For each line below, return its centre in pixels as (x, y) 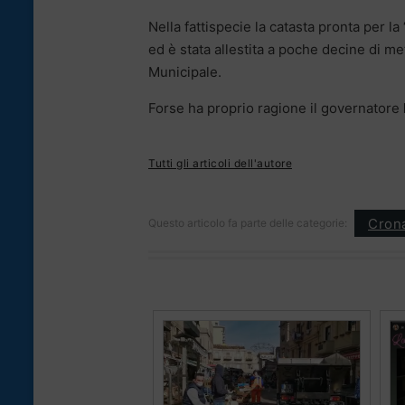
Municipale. (185, 72)
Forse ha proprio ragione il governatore (276, 108)
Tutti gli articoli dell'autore (220, 164)
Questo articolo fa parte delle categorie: (248, 223)
